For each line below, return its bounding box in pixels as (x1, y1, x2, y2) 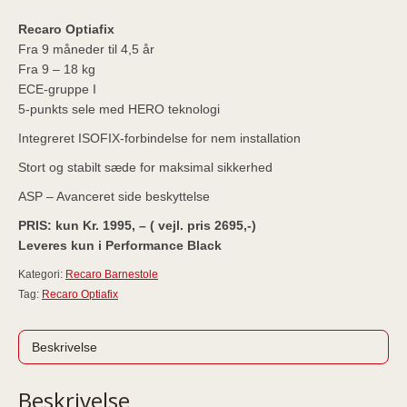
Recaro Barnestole (65, 268, 158, 281)
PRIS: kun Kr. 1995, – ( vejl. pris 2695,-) (18, 218, 256, 233)
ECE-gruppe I (18, 82, 96, 96)
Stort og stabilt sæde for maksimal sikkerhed (18, 160, 273, 174)
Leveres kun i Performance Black (18, 238, 222, 253)
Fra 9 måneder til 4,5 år (18, 42, 154, 56)
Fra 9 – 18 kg (18, 62, 95, 76)
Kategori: (18, 268, 65, 281)
